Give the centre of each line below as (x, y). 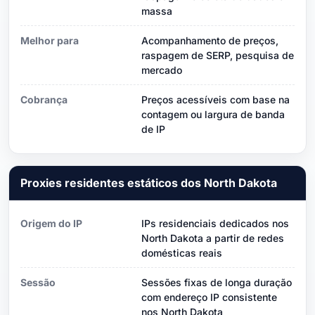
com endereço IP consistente (209, 297)
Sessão (38, 282)
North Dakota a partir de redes (213, 238)
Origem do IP (51, 223)
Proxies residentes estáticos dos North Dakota (149, 182)
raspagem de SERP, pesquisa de (218, 55)
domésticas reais (182, 252)
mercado (162, 70)
